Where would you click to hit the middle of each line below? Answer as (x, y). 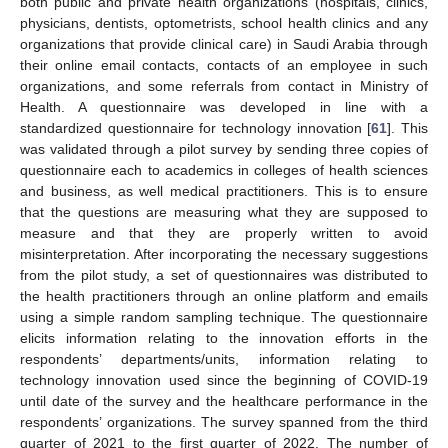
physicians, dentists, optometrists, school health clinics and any (224, 23)
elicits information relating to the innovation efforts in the (224, 338)
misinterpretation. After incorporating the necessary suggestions (224, 254)
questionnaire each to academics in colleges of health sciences (224, 170)
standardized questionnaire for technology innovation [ (196, 128)
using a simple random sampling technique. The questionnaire (224, 317)
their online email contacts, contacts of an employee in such (224, 65)
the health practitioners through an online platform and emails (224, 296)
